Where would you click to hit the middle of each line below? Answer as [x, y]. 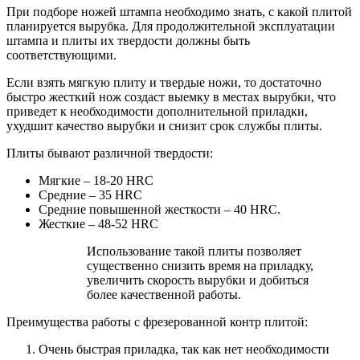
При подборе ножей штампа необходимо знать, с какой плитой [179, 11]
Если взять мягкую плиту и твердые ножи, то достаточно [164, 82]
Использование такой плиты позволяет [194, 251]
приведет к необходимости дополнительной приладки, [157, 111]
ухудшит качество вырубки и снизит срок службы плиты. [164, 125]
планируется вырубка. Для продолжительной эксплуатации [171, 26]
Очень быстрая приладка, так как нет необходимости [184, 349]
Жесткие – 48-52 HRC [98, 223]
